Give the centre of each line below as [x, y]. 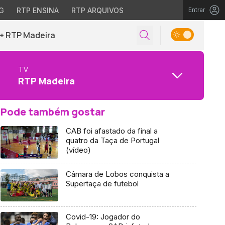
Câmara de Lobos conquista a [117, 174]
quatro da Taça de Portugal [112, 140]
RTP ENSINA [37, 10]
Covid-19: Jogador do [103, 217]
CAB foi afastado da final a [111, 131]
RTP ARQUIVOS [97, 10]
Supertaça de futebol [102, 183]
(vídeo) [78, 150]
